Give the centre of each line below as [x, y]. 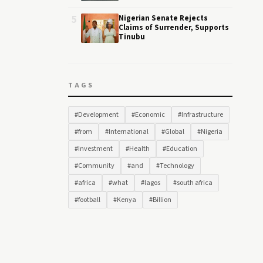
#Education [180, 149]
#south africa [193, 183]
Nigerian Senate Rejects [163, 18]
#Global [173, 132]
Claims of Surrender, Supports [174, 28]
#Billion [160, 200]
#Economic [148, 115]
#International [127, 132]
